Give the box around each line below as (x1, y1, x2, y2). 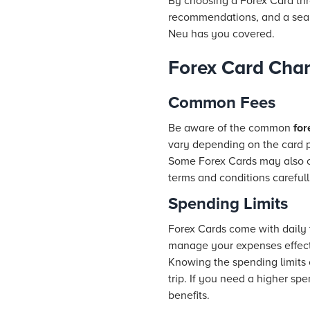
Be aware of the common (168, 121, 293, 135)
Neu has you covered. (168, 27, 275, 41)
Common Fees (168, 93, 275, 113)
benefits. (168, 289, 210, 302)
